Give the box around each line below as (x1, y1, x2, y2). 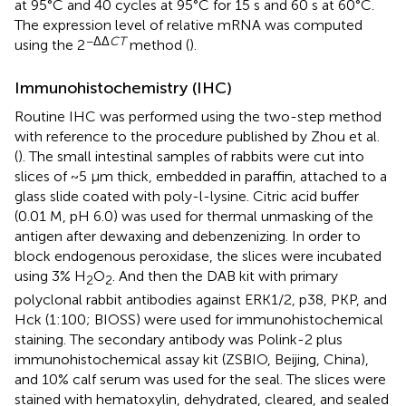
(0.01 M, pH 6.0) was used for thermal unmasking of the (14, 207, 373, 225)
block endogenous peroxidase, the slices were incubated (14, 246, 382, 265)
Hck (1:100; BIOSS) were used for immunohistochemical (14, 311, 383, 329)
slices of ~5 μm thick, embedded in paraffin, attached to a (14, 167, 387, 185)
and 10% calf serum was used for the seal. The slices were (14, 371, 386, 389)
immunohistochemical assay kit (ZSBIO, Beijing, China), (14, 351, 369, 369)
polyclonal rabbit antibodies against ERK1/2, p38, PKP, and (14, 291, 387, 309)
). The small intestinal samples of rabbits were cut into (18, 147, 364, 165)
